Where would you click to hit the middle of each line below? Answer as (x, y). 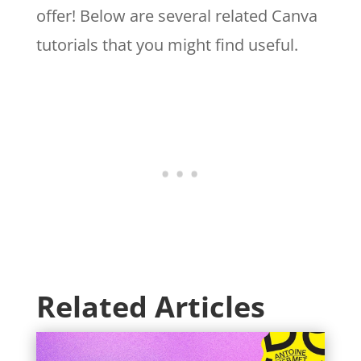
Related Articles (150, 307)
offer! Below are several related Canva (176, 16)
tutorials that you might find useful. (167, 45)
